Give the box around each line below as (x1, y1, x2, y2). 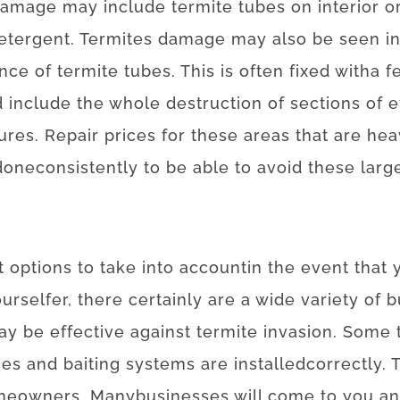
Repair (45, 126, 99, 145)
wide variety (255, 290, 359, 309)
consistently (36, 158, 138, 177)
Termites (79, 29, 153, 48)
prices (104, 126, 156, 145)
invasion (263, 322, 333, 341)
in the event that (247, 258, 387, 277)
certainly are (129, 290, 236, 309)
